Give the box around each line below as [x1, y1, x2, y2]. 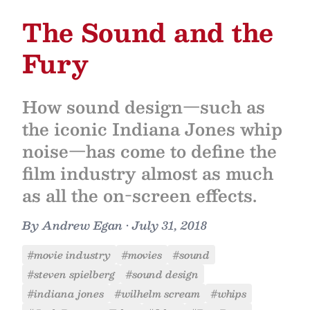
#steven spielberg [28, 266, 115, 282]
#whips [211, 285, 246, 302]
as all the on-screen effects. [22, 181, 257, 209]
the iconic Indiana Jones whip [22, 115, 282, 143]
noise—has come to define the [22, 137, 277, 165]
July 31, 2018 [132, 216, 207, 235]
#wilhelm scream [115, 285, 200, 302]
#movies [122, 246, 162, 263]
